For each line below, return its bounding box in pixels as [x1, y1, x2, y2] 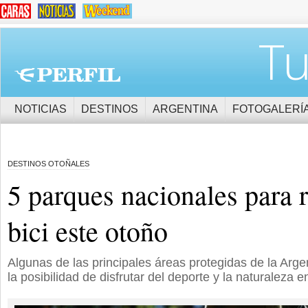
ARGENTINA [153, 103, 218, 115]
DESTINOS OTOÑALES [8, 159, 89, 168]
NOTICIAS [14, 103, 67, 115]
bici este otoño [8, 212, 168, 249]
